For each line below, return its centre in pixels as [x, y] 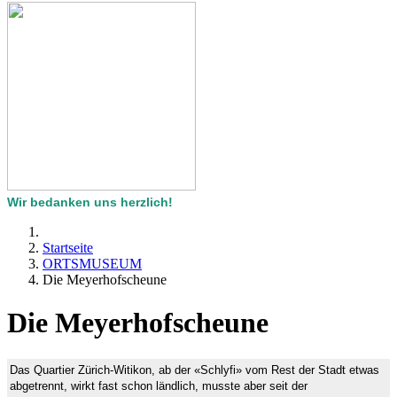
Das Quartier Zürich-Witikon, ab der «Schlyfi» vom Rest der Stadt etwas [195, 370]
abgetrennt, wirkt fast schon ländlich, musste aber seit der [159, 385]
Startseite [68, 248]
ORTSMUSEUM [92, 264]
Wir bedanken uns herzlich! [90, 202]
